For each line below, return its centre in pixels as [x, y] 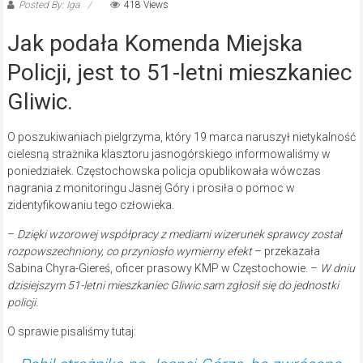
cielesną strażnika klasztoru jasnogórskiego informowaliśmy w [169, 154]
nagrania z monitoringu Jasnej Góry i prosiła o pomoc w [151, 188]
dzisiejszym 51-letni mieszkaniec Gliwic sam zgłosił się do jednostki [173, 286]
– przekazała [287, 252]
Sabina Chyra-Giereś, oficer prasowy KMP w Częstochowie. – [163, 269]
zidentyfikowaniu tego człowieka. [90, 205]
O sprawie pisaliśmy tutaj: [71, 332]
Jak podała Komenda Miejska [155, 44]
